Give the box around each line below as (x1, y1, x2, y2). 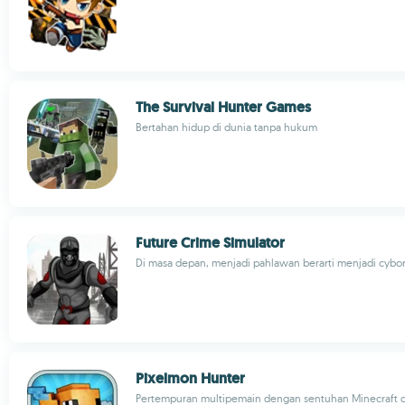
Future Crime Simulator (136, 233, 285, 252)
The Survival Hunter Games (136, 98, 311, 117)
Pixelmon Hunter (136, 369, 245, 388)
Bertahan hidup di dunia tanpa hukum (136, 120, 317, 134)
